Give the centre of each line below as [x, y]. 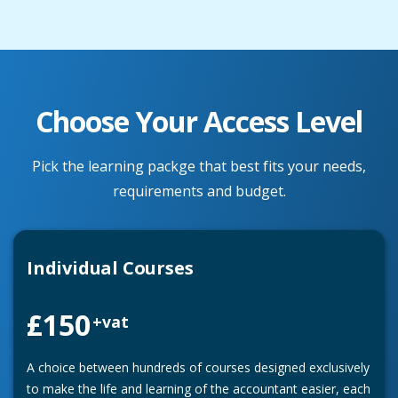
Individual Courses [110, 267]
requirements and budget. [199, 191]
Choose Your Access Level [199, 121]
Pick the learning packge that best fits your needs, [199, 166]
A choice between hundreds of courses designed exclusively [198, 367]
